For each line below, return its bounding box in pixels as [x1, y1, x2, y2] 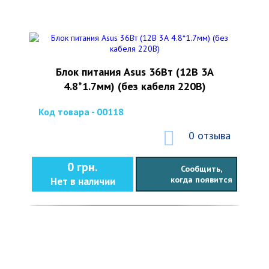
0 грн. [67, 159, 98, 175]
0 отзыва [189, 128, 231, 142]
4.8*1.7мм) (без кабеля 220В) [63, 79, 206, 93]
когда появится [170, 174, 232, 185]
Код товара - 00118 [38, 106, 124, 118]
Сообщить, [180, 163, 222, 174]
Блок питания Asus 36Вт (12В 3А [55, 65, 214, 79]
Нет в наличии [50, 175, 115, 188]
